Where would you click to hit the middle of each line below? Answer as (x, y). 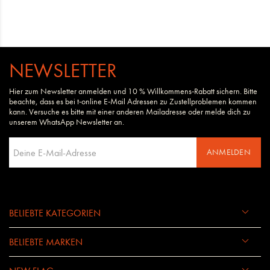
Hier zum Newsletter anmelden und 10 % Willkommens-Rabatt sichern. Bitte (133, 92)
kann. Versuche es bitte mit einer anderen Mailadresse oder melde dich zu (130, 112)
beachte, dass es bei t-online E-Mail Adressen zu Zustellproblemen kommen (133, 102)
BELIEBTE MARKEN (46, 242)
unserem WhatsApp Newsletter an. (67, 122)
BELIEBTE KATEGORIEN (55, 213)
